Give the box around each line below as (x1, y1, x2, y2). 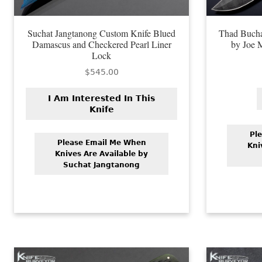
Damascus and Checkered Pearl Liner (32, 38, 171, 51)
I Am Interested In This (48, 93, 156, 103)
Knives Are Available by (55, 149, 149, 158)
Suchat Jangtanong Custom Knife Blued (27, 27, 176, 40)
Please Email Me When (57, 138, 146, 147)
